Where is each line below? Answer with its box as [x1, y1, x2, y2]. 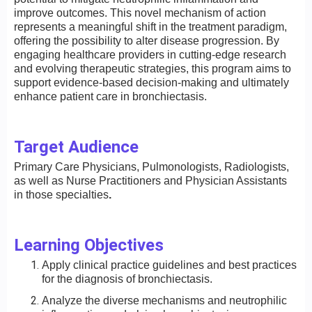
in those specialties [14, 188, 109, 201]
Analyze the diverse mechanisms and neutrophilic [42, 294, 287, 306]
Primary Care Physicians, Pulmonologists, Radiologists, [14, 160, 289, 173]
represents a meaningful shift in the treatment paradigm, [14, 20, 287, 33]
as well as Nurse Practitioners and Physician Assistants [14, 174, 287, 187]
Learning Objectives [14, 235, 164, 255]
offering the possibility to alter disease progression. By [14, 34, 279, 47]
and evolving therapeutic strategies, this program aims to [14, 62, 291, 75]
